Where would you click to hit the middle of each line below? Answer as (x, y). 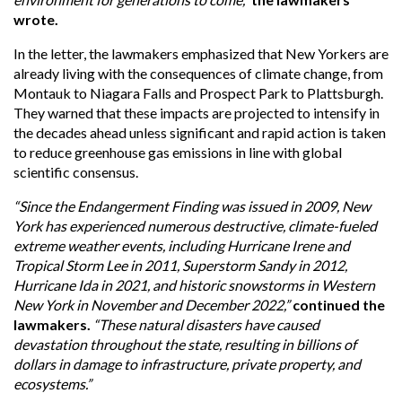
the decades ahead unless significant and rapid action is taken (200, 132)
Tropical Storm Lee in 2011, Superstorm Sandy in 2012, (180, 265)
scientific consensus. (76, 171)
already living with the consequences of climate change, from (198, 73)
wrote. (36, 19)
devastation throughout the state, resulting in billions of (185, 344)
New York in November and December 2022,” (153, 304)
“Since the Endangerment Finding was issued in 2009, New (192, 205)
